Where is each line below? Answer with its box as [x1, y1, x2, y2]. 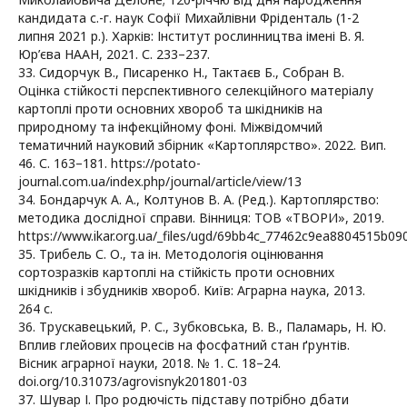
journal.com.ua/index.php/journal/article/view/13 [18, 173, 302, 191]
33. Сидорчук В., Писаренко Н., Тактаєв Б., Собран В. [18, 64, 344, 82]
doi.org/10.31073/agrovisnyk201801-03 [18, 372, 247, 391]
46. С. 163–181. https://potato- [18, 154, 201, 173]
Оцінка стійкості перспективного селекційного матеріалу [18, 82, 373, 100]
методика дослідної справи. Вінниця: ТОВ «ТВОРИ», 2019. [18, 209, 384, 227]
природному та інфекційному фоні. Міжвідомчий [18, 118, 323, 136]
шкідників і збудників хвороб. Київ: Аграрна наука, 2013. [18, 282, 365, 300]
